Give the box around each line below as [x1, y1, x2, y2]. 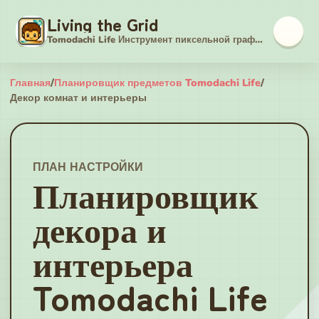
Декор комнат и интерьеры [10, 90, 147, 105]
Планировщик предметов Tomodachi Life [54, 75, 261, 90]
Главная [10, 75, 51, 90]
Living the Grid [47, 11, 158, 36]
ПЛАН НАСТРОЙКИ [33, 159, 143, 175]
